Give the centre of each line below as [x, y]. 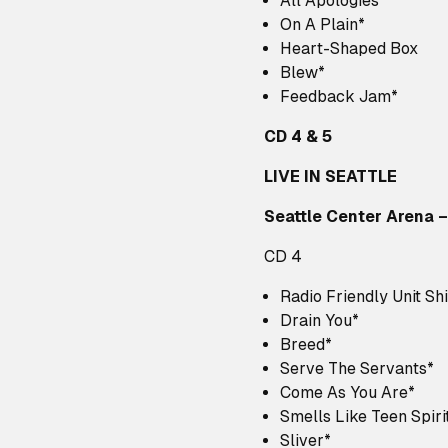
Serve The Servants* [357, 368]
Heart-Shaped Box [349, 48]
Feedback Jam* [339, 96]
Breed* [306, 344]
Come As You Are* [347, 392]
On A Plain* [322, 24]
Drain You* [319, 320]
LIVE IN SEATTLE [330, 176]
